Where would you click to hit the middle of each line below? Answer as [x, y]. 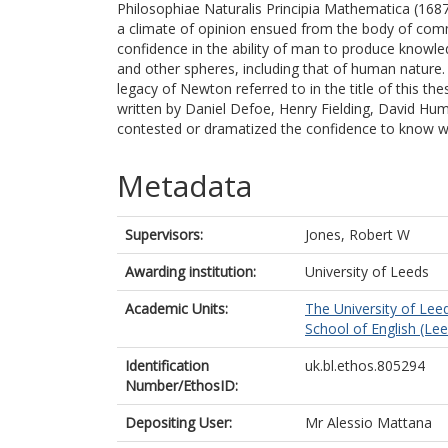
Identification [167, 365]
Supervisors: [164, 234]
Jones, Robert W [357, 234]
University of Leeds [367, 271]
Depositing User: [178, 422]
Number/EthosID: [181, 385]
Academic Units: [176, 308]
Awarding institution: [190, 271]
